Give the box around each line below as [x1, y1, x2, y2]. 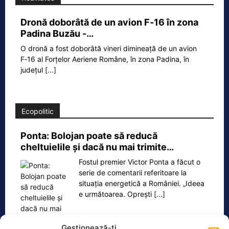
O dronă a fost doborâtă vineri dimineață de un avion [20, 44, 197, 53]
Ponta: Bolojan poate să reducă [20, 130, 157, 142]
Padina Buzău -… [20, 28, 94, 39]
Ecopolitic [21, 107, 54, 116]
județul [20, 65, 45, 75]
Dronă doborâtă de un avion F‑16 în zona [20, 17, 198, 28]
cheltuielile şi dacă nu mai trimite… [20, 142, 174, 153]
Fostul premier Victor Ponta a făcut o [79, 157, 200, 167]
